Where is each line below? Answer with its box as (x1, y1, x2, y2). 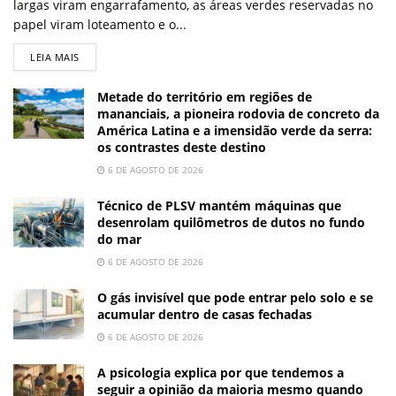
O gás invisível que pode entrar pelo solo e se (97, 289, 373, 307)
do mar (97, 231, 141, 248)
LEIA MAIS (30, 50, 80, 65)
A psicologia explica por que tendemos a (97, 364, 344, 382)
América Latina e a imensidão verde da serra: (97, 122, 372, 140)
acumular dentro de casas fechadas (97, 306, 312, 324)
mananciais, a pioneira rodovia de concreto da (97, 105, 379, 123)
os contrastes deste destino (97, 139, 266, 156)
